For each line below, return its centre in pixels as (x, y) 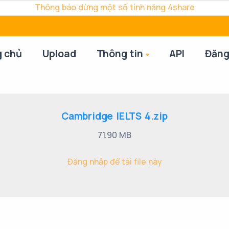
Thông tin (120, 54)
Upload (59, 54)
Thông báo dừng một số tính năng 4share (114, 7)
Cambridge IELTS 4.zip (114, 116)
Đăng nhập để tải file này (114, 162)
